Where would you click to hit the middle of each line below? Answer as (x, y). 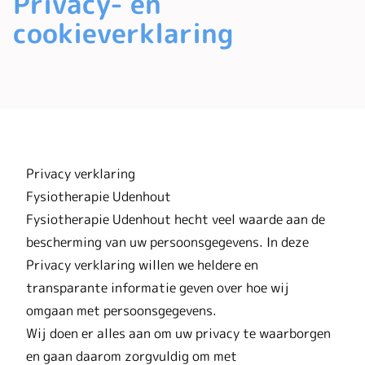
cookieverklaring (123, 34)
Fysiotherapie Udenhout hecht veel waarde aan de (176, 219)
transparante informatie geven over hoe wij (158, 287)
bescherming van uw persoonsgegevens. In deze (167, 242)
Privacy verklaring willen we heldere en (142, 264)
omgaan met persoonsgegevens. (121, 310)
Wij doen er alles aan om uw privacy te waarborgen (178, 333)
